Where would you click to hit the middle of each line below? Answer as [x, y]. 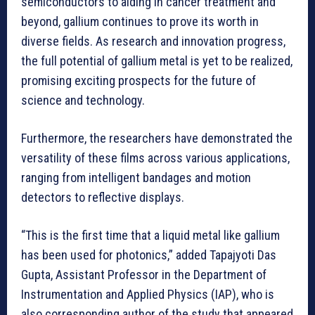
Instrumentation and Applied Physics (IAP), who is [148, 295]
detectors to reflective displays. [103, 198]
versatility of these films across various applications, [155, 158]
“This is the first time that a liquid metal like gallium [150, 236]
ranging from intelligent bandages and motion [136, 178]
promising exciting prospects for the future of [139, 81]
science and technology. [83, 101]
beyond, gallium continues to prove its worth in [140, 22]
